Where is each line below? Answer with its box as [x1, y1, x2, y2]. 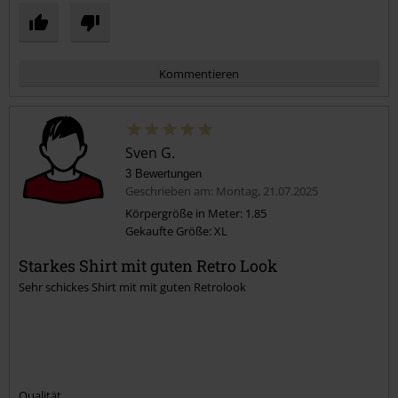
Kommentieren [159, 65, 239, 82]
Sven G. [125, 142, 175, 163]
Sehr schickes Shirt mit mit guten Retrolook [19, 278, 246, 295]
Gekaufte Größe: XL [125, 222, 227, 239]
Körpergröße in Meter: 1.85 [125, 204, 267, 221]
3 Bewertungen [125, 166, 202, 180]
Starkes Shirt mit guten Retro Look [19, 254, 277, 276]
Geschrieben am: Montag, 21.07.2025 [125, 182, 318, 199]
